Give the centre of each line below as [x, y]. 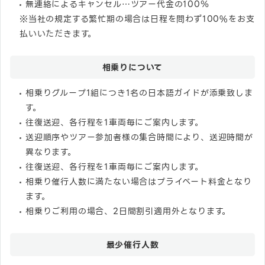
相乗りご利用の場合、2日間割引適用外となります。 [128, 211]
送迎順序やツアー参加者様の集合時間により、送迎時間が [139, 137]
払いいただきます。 [58, 33]
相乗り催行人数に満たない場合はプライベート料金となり [139, 181]
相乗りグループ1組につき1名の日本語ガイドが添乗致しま [139, 93]
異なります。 [51, 152]
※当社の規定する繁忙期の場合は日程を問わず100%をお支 [137, 19]
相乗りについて [132, 67]
